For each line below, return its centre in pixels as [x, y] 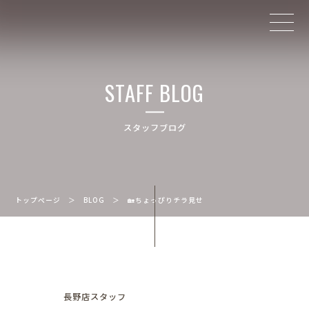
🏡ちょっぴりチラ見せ [166, 200]
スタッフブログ [154, 127]
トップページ [38, 200]
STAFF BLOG [154, 92]
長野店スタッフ [95, 296]
